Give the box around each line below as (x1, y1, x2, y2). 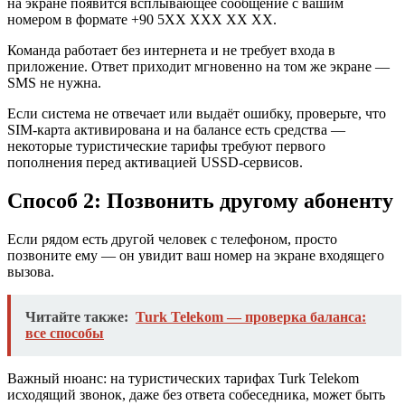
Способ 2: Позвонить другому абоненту (7, 189, 393, 213)
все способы (25, 325, 104, 342)
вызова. (7, 264, 54, 280)
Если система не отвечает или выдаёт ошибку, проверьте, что (7, 106, 386, 122)
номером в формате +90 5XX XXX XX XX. (7, 12, 277, 28)
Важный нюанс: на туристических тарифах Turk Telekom (7, 371, 359, 387)
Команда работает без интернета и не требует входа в (7, 42, 335, 59)
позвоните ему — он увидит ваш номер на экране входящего (7, 248, 384, 264)
